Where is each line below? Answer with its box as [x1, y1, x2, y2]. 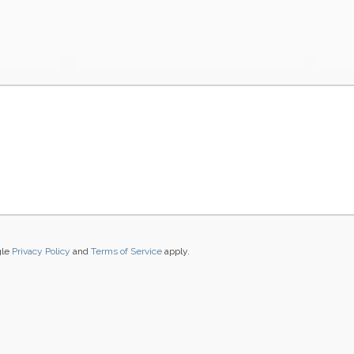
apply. [162, 246, 190, 257]
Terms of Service [91, 246, 162, 257]
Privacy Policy [12, 246, 70, 257]
